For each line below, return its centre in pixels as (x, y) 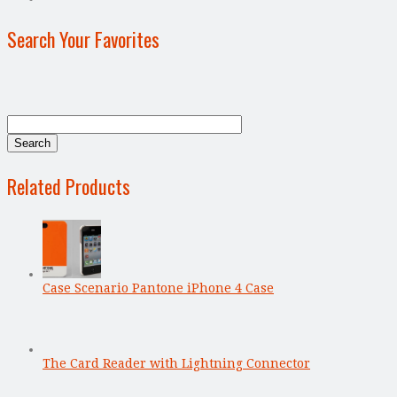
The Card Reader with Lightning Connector (176, 363)
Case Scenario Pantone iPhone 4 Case (158, 288)
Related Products (69, 186)
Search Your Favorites (83, 39)
